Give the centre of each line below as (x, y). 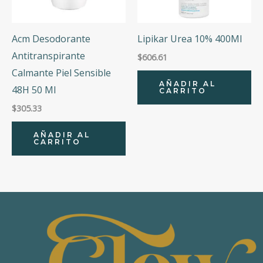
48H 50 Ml (34, 90)
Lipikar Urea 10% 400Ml (190, 38)
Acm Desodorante (51, 38)
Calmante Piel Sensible (61, 73)
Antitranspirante (48, 55)
